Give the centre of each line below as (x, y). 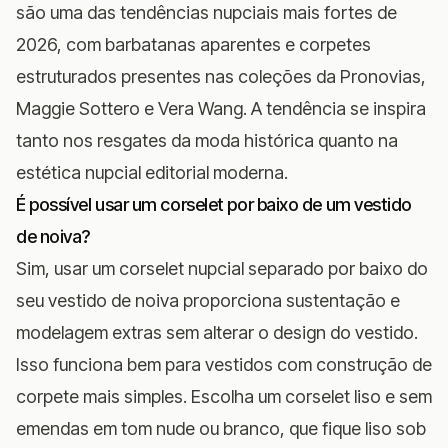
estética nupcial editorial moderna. (152, 172)
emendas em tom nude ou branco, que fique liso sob (221, 428)
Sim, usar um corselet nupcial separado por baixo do (222, 268)
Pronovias (380, 76)
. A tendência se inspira (334, 108)
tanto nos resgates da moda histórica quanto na (207, 140)
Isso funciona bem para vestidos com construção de (224, 364)
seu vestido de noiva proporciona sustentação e (208, 300)
